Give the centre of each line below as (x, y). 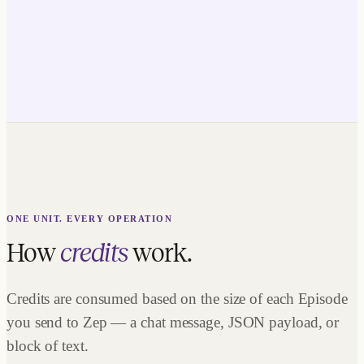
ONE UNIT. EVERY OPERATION (90, 219)
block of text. (48, 346)
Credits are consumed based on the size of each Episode (177, 299)
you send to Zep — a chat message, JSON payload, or (173, 322)
